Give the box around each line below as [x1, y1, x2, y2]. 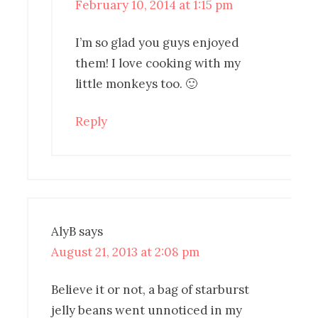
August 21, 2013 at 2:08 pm [51, 243, 200, 260]
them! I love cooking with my [75, 55, 241, 71]
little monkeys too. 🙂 [75, 75, 198, 92]
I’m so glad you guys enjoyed [75, 34, 240, 50]
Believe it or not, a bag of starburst [51, 281, 250, 297]
